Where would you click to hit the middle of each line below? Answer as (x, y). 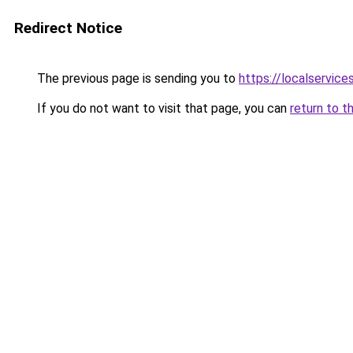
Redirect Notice (68, 28)
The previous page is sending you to (136, 78)
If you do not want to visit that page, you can (162, 108)
